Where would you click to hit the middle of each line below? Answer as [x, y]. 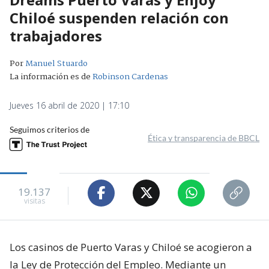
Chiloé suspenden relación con [119, 17]
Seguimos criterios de [50, 129]
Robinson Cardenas [130, 77]
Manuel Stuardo [56, 63]
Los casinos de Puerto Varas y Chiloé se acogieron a [131, 247]
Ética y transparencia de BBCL [204, 138]
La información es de [50, 77]
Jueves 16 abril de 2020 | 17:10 [69, 105]
